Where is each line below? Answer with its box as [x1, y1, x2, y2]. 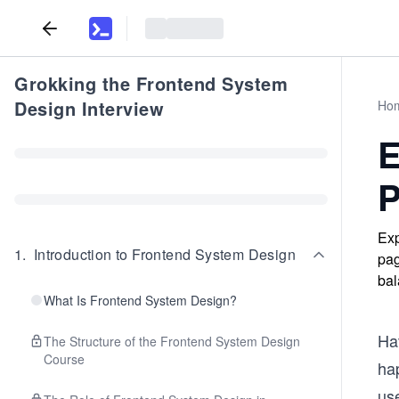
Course [44, 350, 85, 368]
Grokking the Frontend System [14, 70, 288, 96]
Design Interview [14, 95, 164, 121]
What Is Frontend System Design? [44, 291, 237, 309]
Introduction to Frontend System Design [33, 244, 297, 265]
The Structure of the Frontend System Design [44, 332, 300, 350]
